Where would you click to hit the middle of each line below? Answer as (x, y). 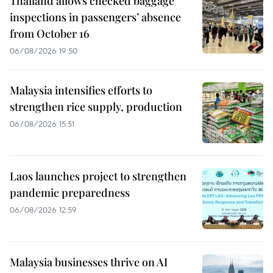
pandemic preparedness (70, 192)
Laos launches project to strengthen (98, 176)
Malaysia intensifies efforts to (81, 90)
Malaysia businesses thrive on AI (89, 262)
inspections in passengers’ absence (95, 17)
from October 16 (50, 33)
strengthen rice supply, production (96, 106)
